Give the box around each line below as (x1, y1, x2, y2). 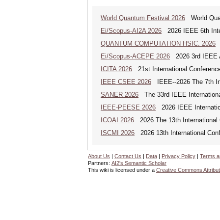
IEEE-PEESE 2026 (101, 104, 156, 111)
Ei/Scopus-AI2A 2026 (101, 27, 162, 34)
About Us (88, 153, 110, 159)
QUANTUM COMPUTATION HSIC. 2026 (101, 40, 216, 47)
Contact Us (114, 153, 141, 159)
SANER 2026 (101, 91, 138, 98)
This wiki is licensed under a (88, 167, 156, 173)
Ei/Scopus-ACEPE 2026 (101, 53, 170, 60)
